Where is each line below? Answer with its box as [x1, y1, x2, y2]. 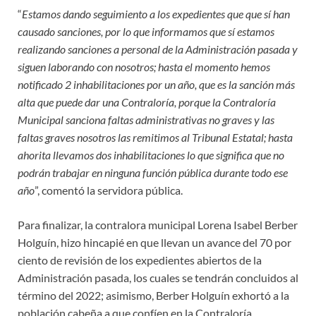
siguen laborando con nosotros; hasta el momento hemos [18, 60, 270, 74]
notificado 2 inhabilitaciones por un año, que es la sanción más [18, 78, 295, 92]
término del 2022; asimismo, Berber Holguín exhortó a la [18, 288, 289, 303]
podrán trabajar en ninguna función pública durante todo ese [18, 166, 288, 180]
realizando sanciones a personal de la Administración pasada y [18, 42, 298, 56]
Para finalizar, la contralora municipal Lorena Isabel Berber [18, 218, 298, 232]
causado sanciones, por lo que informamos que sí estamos [18, 25, 274, 39]
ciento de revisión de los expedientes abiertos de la [18, 253, 262, 267]
